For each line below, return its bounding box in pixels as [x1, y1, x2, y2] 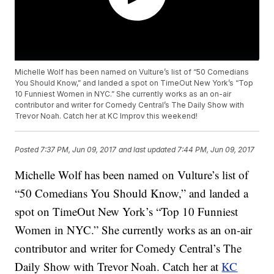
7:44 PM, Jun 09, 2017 [177, 144, 255, 154]
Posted [15, 144, 41, 154]
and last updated [119, 144, 176, 154]
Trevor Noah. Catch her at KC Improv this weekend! [15, 111, 198, 121]
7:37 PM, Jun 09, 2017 [40, 144, 117, 154]
